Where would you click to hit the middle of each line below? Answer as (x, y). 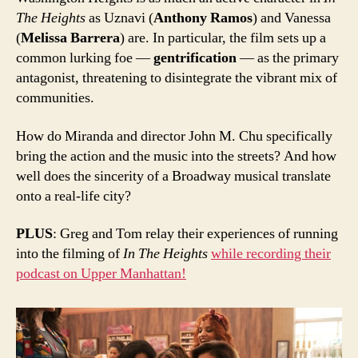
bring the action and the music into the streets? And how (176, 156)
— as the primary (288, 58)
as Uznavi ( (121, 18)
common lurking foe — (85, 58)
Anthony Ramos (203, 18)
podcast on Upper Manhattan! (101, 274)
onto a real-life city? (74, 196)
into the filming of (70, 254)
